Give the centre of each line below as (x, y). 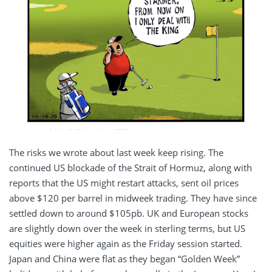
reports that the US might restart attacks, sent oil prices (124, 183)
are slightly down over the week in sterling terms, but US (127, 229)
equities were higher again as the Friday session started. (126, 244)
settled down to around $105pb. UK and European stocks (129, 213)
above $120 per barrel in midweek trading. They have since (133, 198)
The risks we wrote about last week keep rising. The (116, 153)
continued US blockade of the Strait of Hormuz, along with (131, 168)
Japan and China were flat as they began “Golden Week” (124, 259)
